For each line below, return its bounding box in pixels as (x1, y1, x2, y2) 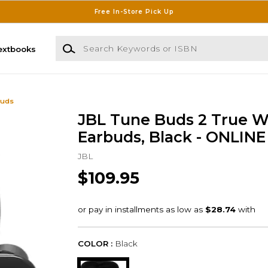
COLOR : (77, 239, 112, 249)
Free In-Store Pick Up (94, 7, 174, 16)
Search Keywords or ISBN (54, 36, 162, 47)
